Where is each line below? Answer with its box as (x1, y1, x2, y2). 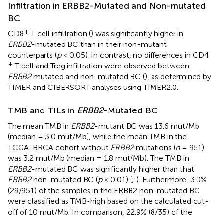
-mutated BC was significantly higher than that (31, 164, 194, 174)
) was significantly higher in (91, 28, 183, 38)
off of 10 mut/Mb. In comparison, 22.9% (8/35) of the (8, 207, 192, 217)
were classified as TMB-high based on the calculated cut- (8, 196, 209, 206)
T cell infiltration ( (29, 28, 91, 38)
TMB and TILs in (8, 105, 77, 116)
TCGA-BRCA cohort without (8, 142, 110, 152)
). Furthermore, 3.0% (136, 175, 207, 184)
